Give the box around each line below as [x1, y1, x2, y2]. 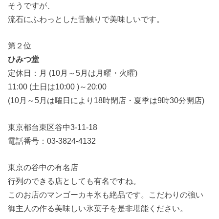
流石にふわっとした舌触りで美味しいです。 [8, 14, 165, 23]
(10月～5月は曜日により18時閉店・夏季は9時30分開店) [8, 96, 205, 105]
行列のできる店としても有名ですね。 [8, 176, 141, 185]
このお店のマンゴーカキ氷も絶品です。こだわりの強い [8, 190, 204, 199]
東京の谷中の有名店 [8, 162, 79, 172]
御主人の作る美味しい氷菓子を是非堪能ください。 [8, 203, 188, 213]
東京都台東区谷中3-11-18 [8, 122, 98, 131]
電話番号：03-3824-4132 [8, 136, 96, 145]
